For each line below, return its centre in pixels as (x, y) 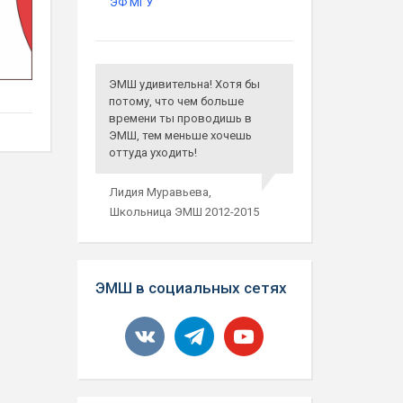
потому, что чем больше (176, 101)
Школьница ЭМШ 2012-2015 (184, 212)
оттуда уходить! (152, 152)
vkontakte (149, 325)
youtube (244, 325)
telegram (196, 325)
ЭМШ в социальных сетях (191, 288)
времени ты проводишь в (180, 118)
